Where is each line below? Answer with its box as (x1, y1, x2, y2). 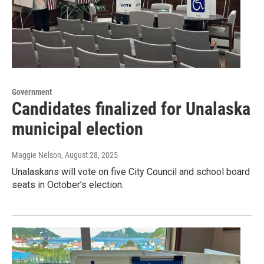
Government (12, 87, 52, 97)
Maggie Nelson (12, 150, 61, 160)
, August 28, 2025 (61, 150, 118, 160)
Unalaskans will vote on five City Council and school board (12, 166, 250, 178)
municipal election (12, 118, 143, 140)
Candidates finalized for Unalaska (12, 98, 250, 120)
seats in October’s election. (12, 179, 124, 191)
